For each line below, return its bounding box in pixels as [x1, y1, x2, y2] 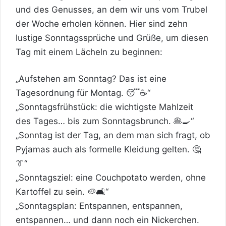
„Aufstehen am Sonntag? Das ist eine [16, 73, 166, 84]
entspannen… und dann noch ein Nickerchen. [16, 214, 199, 225]
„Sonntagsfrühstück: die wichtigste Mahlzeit [16, 101, 193, 112]
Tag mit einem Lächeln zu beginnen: [16, 46, 162, 57]
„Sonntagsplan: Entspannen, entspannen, [16, 200, 183, 211]
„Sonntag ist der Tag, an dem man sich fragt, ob [16, 130, 210, 140]
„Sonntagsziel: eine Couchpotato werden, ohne [16, 172, 206, 183]
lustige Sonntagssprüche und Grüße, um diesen [16, 32, 208, 43]
